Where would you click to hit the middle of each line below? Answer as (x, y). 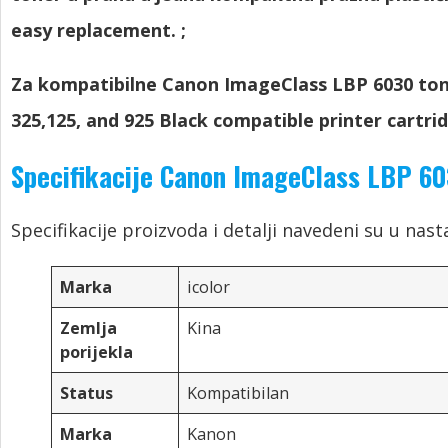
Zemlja (89, 328)
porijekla (97, 352)
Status (87, 393)
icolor (209, 287)
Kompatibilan (238, 393)
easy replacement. (96, 30)
